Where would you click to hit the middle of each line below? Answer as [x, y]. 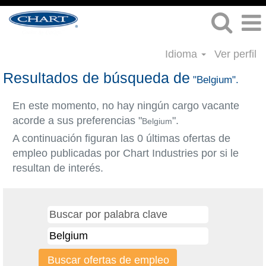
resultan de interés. [58, 168]
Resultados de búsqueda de [96, 78]
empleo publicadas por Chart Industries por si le [126, 153]
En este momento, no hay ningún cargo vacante [126, 106]
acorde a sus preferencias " [77, 121]
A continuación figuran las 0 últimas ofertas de [121, 138]
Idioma [182, 54]
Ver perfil [235, 54]
